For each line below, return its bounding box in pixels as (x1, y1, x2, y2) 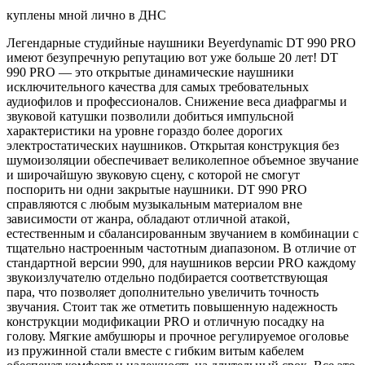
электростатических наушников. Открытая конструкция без (7, 139, 339, 153)
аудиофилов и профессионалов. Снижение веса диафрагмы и (7, 95, 347, 109)
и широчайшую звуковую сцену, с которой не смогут (7, 168, 300, 182)
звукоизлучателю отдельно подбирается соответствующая (7, 270, 328, 285)
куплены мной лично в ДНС (7, 8, 166, 23)
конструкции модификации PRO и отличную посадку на (7, 314, 324, 329)
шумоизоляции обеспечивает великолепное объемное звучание (7, 153, 358, 168)
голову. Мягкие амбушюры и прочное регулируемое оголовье (7, 329, 349, 344)
